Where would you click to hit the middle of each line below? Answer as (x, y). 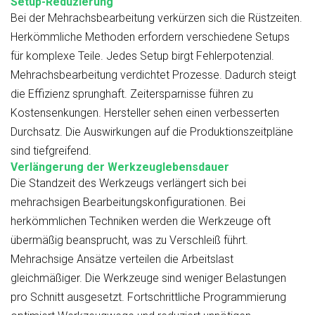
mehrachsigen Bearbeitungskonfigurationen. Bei (128, 202)
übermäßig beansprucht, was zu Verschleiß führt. (129, 240)
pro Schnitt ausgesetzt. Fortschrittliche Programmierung (148, 297)
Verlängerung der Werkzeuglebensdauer (120, 167)
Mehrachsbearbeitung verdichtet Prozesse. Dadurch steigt (153, 75)
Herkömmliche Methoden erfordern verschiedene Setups (150, 37)
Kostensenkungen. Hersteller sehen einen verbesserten (145, 113)
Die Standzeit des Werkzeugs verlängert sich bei (128, 184)
